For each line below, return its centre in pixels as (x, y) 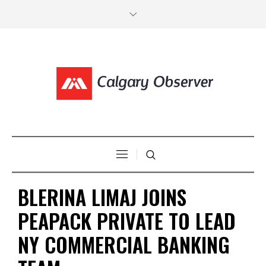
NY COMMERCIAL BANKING (124, 244)
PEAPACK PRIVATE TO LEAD (127, 220)
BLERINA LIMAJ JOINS (102, 197)
